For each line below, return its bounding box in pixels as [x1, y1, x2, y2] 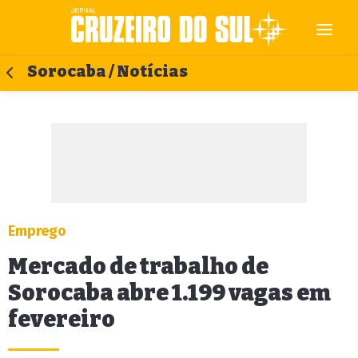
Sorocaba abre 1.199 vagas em [8, 280, 331, 306]
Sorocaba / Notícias [27, 62, 188, 81]
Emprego [8, 222, 66, 240]
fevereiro [8, 306, 115, 332]
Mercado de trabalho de [8, 253, 268, 280]
